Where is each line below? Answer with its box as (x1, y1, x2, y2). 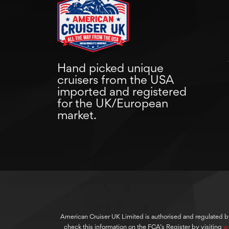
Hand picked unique (57, 60, 164, 75)
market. (57, 107, 100, 122)
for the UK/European (57, 96, 168, 110)
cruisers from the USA (57, 72, 173, 87)
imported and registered (57, 84, 187, 99)
